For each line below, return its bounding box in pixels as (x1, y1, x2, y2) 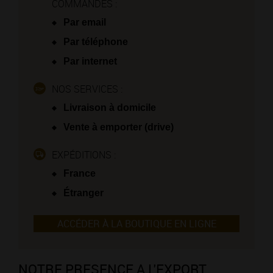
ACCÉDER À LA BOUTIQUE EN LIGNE (57, 217, 216, 231)
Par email (61, 17, 106, 28)
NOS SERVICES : (52, 82, 122, 96)
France (61, 168, 96, 179)
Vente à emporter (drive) (61, 122, 174, 133)
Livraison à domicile (61, 102, 156, 113)
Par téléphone (61, 37, 128, 48)
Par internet (61, 56, 117, 67)
